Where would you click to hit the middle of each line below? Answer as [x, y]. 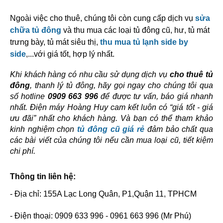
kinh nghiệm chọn [44, 129]
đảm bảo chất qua [179, 129]
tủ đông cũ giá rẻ [111, 129]
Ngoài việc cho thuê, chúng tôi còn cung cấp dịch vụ [103, 18]
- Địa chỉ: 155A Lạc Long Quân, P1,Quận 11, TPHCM [103, 194]
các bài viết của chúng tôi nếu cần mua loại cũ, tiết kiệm [111, 140]
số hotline [29, 96]
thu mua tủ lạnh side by [144, 42]
